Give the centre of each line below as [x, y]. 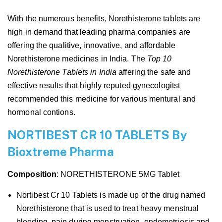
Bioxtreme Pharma [61, 151]
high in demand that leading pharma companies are [99, 32]
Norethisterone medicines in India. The [77, 58]
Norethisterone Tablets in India [63, 72]
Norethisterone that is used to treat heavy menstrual [108, 208]
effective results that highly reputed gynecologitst [94, 85]
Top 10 [159, 58]
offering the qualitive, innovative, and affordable [92, 45]
